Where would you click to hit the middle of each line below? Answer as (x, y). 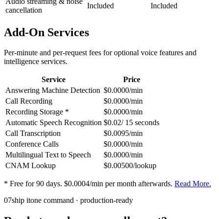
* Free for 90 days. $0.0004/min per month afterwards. (88, 184)
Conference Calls (32, 144)
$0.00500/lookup (130, 166)
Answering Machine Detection (53, 90)
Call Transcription (33, 133)
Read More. (193, 184)
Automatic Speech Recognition (54, 123)
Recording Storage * (37, 112)
